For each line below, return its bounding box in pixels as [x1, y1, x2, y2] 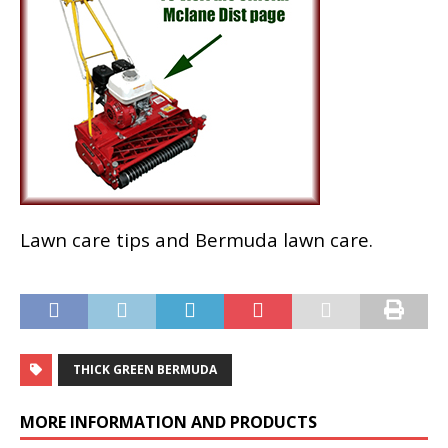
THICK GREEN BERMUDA [73, 361, 217, 379]
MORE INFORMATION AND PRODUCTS [20, 411, 317, 434]
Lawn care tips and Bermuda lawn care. [20, 227, 383, 253]
